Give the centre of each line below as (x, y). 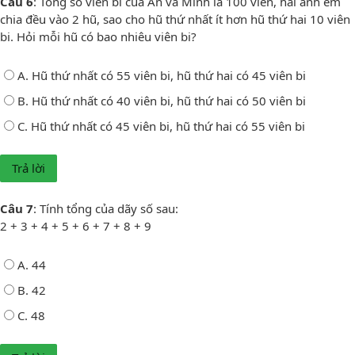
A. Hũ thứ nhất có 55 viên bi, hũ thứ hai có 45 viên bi (162, 75)
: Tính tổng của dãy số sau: (106, 208)
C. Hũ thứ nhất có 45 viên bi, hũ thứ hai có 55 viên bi (161, 126)
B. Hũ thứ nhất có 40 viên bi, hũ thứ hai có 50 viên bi (162, 100)
